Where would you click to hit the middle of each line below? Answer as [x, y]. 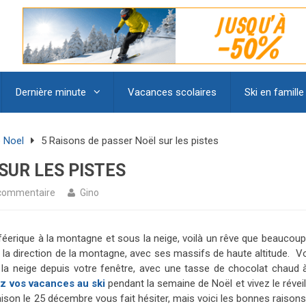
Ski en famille [274, 92]
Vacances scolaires [172, 92]
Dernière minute [51, 92]
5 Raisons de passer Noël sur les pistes [130, 141]
